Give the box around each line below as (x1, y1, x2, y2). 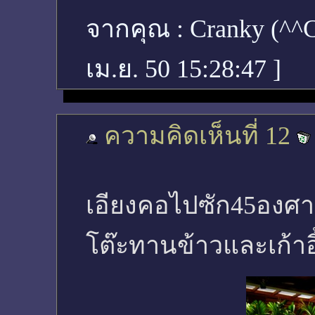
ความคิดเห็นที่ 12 (104, 122, 290, 150)
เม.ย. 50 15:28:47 (86, 55, 273, 83)
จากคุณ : (86, 15, 190, 43)
